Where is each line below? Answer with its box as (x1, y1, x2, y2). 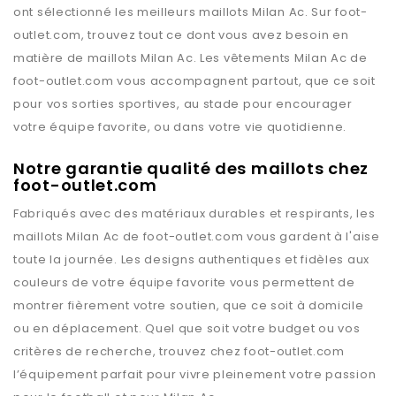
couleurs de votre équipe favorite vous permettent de (13, 274, 355, 291)
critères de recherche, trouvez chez (13, 343, 245, 360)
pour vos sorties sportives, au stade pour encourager (13, 95, 353, 112)
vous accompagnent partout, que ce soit (113, 72, 376, 89)
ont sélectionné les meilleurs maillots (13, 4, 253, 20)
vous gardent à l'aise (243, 228, 380, 245)
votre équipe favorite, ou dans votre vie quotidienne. (13, 118, 347, 135)
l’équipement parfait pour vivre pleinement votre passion (13, 366, 377, 383)
